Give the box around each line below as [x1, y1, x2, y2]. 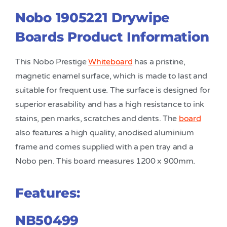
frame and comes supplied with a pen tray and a [15, 142, 194, 153]
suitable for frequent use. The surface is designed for [15, 85, 210, 96]
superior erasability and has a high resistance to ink [15, 99, 205, 110]
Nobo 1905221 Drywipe [15, 10, 170, 26]
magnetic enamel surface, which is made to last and [15, 71, 208, 82]
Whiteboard [88, 57, 133, 67]
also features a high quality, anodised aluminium [15, 128, 194, 138]
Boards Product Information [15, 29, 209, 45]
